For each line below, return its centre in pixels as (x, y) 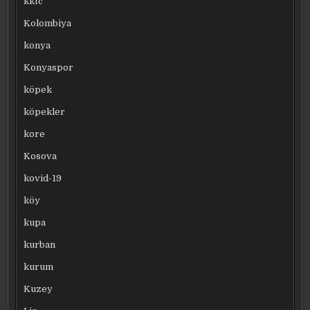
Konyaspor (49, 67)
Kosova (40, 156)
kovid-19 (43, 178)
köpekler (45, 111)
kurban (40, 244)
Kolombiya (48, 23)
